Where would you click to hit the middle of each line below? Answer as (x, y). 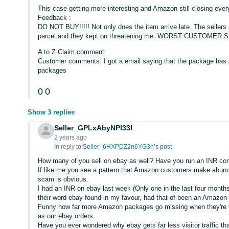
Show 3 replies (51, 112)
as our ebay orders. (67, 216)
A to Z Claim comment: (72, 52)
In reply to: (69, 147)
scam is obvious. (63, 179)
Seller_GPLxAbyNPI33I (94, 128)
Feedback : (55, 18)
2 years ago (71, 138)
